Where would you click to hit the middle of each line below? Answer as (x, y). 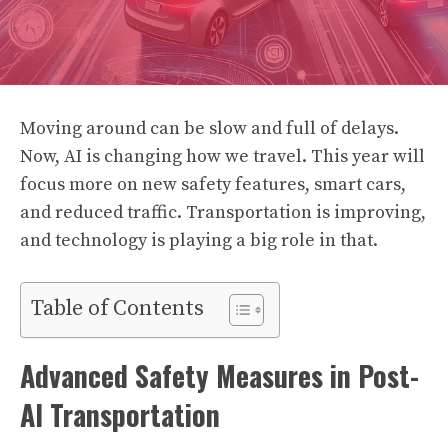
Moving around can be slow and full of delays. (209, 128)
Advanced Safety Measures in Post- (219, 375)
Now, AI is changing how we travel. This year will (222, 156)
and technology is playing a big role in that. (199, 240)
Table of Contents (117, 308)
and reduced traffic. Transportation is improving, (223, 212)
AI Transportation (120, 414)
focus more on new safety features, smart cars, (213, 184)
